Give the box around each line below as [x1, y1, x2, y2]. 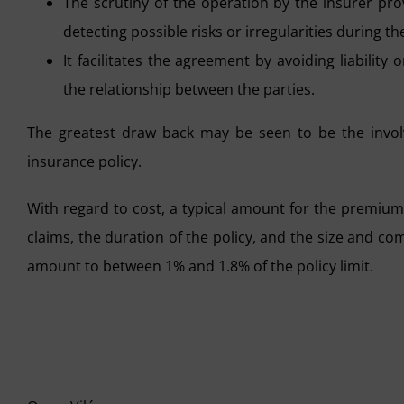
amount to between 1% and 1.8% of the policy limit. [27, 255, 373, 276]
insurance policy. [27, 151, 142, 171]
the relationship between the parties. [63, 78, 315, 99]
